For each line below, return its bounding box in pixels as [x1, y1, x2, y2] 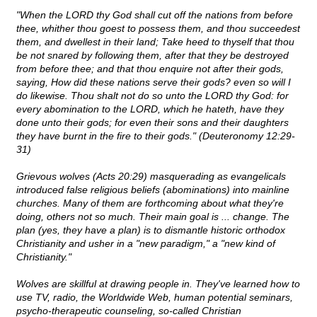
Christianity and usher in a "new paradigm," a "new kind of [16, 238, 275, 250]
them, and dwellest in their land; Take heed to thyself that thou [16, 36, 294, 48]
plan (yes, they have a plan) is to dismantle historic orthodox [16, 224, 285, 236]
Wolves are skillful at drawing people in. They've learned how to [16, 278, 300, 290]
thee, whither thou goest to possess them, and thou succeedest [16, 23, 300, 35]
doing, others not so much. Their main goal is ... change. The [16, 211, 289, 223]
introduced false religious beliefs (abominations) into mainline [16, 184, 289, 196]
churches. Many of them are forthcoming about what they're [16, 197, 284, 209]
